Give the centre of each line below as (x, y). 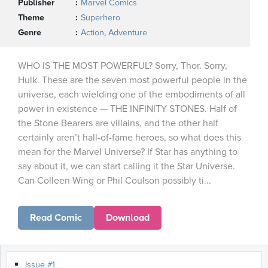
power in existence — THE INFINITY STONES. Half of (127, 109)
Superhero (100, 18)
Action (92, 33)
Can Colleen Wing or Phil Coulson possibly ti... (115, 181)
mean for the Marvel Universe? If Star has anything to (128, 152)
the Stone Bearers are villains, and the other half (118, 123)
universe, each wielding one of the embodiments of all (132, 95)
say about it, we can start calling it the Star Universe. (127, 166)
